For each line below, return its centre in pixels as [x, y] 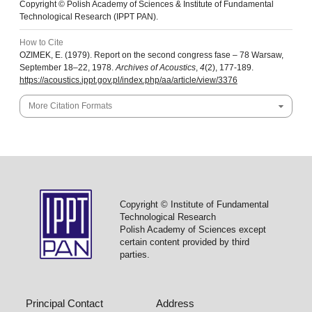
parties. [134, 255]
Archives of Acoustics [155, 68]
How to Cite [41, 43]
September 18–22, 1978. [67, 68]
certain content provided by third [184, 242]
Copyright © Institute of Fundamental [194, 205]
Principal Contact [65, 304]
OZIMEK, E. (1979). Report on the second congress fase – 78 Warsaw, [151, 55]
